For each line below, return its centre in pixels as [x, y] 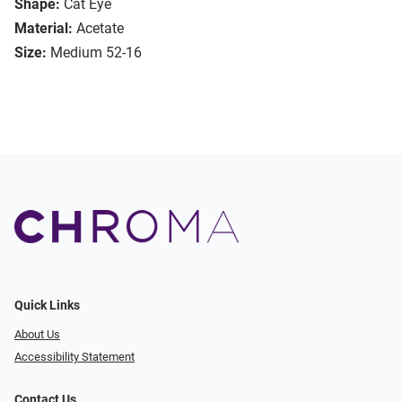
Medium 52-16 [96, 53]
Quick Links [47, 306]
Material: [44, 29]
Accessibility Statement [74, 356]
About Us [37, 335]
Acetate [100, 29]
